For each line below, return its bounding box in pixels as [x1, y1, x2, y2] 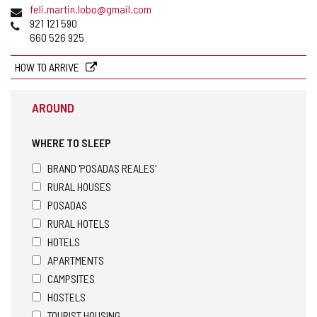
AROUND [32, 99, 74, 115]
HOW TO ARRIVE [15, 59, 81, 74]
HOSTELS [47, 289, 86, 304]
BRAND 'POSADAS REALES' [47, 161, 156, 175]
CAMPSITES [47, 271, 95, 285]
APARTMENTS [47, 253, 104, 267]
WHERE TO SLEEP [32, 135, 111, 149]
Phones [10, 15, 46, 29]
